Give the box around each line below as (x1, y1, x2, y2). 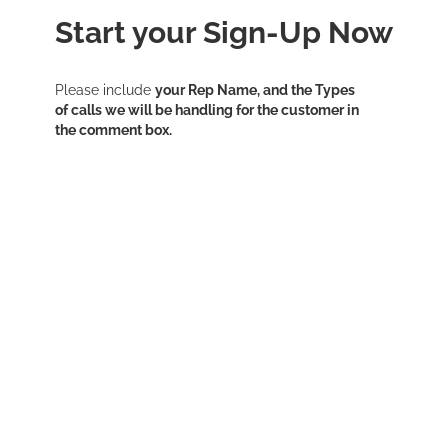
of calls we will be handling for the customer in (55, 102, 359, 118)
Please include (55, 82, 155, 98)
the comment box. (55, 122, 172, 138)
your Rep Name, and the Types (155, 82, 355, 98)
